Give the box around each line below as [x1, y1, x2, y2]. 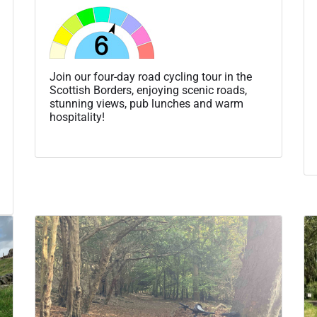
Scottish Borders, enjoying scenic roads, [50, 83, 247, 97]
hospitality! [50, 110, 105, 124]
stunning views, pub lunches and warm [50, 96, 243, 110]
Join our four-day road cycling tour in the [50, 69, 252, 83]
